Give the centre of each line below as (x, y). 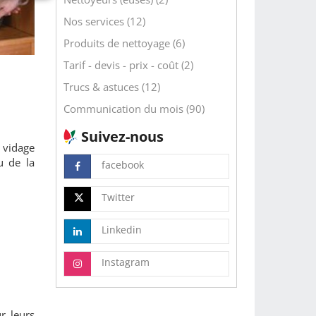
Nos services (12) (104, 21)
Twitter (118, 197)
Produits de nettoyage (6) (124, 43)
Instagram (125, 262)
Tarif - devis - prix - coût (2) (128, 65)
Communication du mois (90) (134, 109)
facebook (122, 165)
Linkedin (121, 230)
